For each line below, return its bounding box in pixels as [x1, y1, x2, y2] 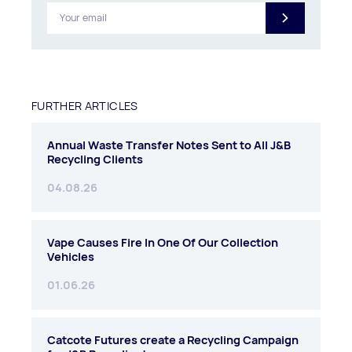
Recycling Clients [47, 151, 143, 167]
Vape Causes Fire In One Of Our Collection [47, 234, 278, 250]
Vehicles [47, 248, 94, 264]
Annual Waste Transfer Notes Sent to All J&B [47, 137, 291, 152]
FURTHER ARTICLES [31, 97, 138, 113]
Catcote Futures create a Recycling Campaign [47, 332, 299, 347]
